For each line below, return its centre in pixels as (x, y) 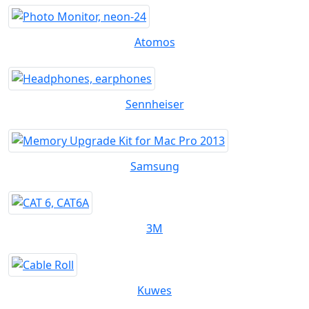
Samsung (154, 167)
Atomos (154, 42)
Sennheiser (154, 104)
